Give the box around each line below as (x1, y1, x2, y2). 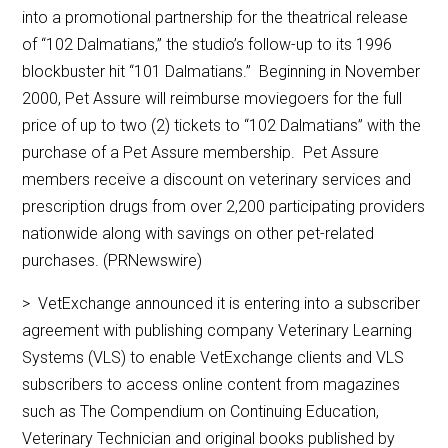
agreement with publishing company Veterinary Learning (22, 321, 413, 341)
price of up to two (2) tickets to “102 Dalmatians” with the (22, 116, 422, 136)
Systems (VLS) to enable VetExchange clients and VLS (22, 348, 405, 368)
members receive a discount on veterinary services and (22, 170, 412, 190)
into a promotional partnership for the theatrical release (22, 8, 409, 28)
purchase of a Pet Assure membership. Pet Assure (22, 143, 380, 163)
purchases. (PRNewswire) (22, 251, 203, 271)
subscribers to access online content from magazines (22, 375, 401, 395)
